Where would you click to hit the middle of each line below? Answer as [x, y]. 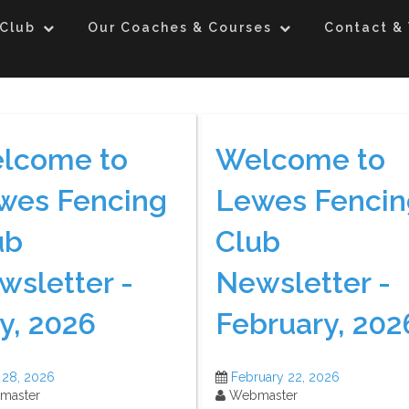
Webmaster [262, 396]
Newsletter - [303, 282]
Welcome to [300, 159]
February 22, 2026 [285, 378]
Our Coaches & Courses [180, 27]
